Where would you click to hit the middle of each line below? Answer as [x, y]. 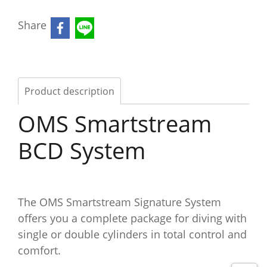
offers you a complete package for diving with [132, 218]
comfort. [39, 250]
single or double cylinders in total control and [132, 234]
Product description [69, 91]
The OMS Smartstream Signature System [119, 202]
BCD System [82, 150]
